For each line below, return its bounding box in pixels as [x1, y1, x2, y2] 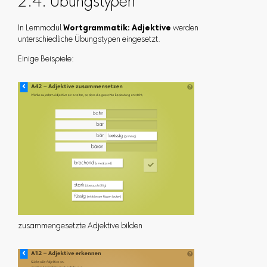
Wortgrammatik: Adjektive [63, 24, 171, 33]
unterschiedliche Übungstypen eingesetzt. [17, 36, 160, 45]
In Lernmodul [17, 24, 63, 33]
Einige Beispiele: [17, 55, 74, 64]
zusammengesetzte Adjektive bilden [17, 222, 142, 231]
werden [170, 24, 198, 33]
